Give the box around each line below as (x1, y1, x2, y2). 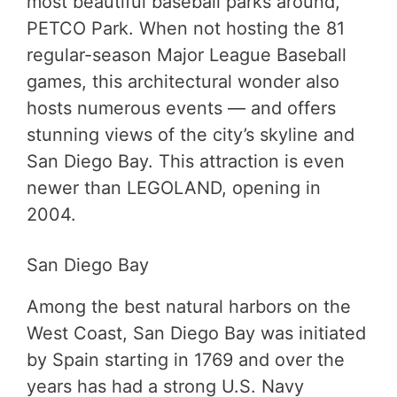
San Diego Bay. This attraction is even (27, 150, 345, 172)
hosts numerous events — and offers (27, 97, 336, 119)
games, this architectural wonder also (27, 70, 339, 92)
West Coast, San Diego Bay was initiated (27, 322, 366, 344)
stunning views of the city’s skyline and (27, 123, 354, 145)
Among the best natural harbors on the (27, 295, 351, 317)
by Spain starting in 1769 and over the (27, 348, 345, 370)
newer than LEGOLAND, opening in (27, 176, 321, 198)
